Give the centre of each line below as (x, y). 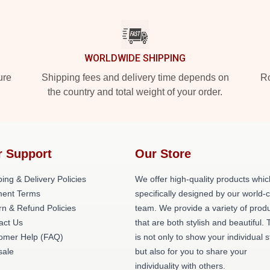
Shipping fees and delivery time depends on (135, 77)
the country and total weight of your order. (135, 92)
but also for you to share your (191, 251)
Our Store (163, 154)
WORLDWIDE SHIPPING (135, 58)
